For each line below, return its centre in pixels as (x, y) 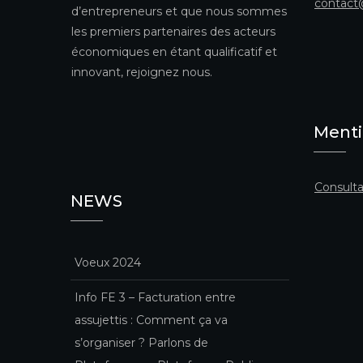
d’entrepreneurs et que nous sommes (179, 11)
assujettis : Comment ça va (151, 320)
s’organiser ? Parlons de (141, 342)
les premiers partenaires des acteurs (173, 31)
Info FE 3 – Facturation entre (155, 297)
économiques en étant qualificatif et (174, 51)
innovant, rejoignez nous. (142, 72)
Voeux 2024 (108, 262)
